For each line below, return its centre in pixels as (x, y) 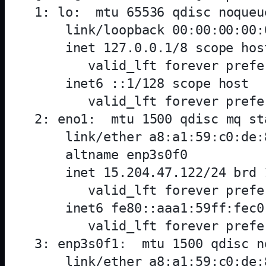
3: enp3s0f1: (84, 244)
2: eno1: (69, 119)
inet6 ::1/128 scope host (146, 84)
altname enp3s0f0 (111, 155)
